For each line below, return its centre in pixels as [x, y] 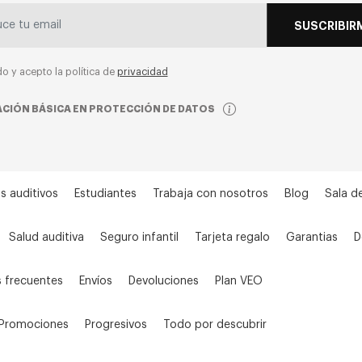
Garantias [312, 237]
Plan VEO [239, 281]
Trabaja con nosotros [210, 194]
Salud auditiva [46, 237]
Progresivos [116, 324]
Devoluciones [164, 281]
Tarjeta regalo [232, 237]
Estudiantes [105, 194]
